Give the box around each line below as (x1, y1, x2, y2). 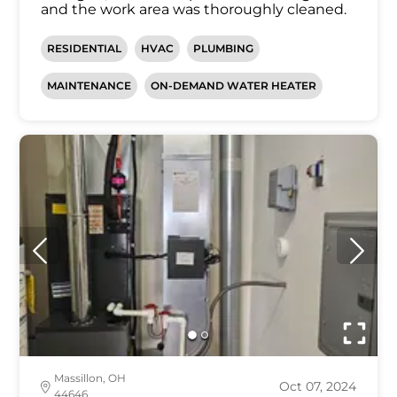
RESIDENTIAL (47, 42, 122, 56)
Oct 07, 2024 (278, 378, 356, 395)
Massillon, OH (54, 371, 127, 385)
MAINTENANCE (47, 79, 132, 93)
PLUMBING (193, 42, 254, 56)
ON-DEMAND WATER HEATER (151, 79, 317, 93)
